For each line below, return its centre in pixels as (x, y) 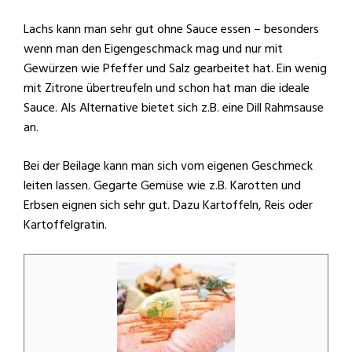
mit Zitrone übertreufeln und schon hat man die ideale (167, 88)
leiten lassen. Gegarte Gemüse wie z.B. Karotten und (162, 185)
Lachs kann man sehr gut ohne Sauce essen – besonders (171, 29)
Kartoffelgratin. (65, 225)
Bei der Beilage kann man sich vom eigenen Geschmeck (168, 166)
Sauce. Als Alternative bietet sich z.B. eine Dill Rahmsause (174, 108)
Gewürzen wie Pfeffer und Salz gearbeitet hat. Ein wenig (175, 68)
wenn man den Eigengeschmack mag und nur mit (153, 49)
